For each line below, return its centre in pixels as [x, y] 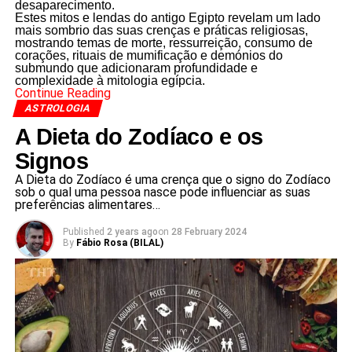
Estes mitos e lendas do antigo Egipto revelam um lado [167, 18]
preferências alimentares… [87, 205]
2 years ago [132, 232]
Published [83, 232]
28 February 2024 [209, 232]
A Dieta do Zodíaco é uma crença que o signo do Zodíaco [172, 180]
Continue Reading [62, 93]
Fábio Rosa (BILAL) [119, 243]
